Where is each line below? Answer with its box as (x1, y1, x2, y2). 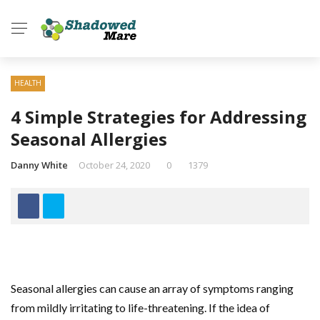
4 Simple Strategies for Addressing (11, 105, 306, 129)
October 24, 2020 (79, 159, 150, 171)
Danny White (11, 159, 68, 171)
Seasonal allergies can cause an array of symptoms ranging (11, 281, 294, 295)
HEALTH (14, 78, 41, 88)
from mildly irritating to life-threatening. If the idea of (11, 301, 270, 314)
